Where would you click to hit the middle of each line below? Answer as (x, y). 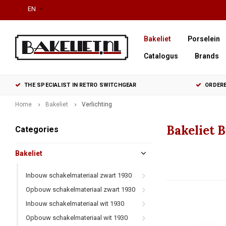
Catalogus (161, 56)
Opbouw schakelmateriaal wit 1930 (77, 218)
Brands (207, 56)
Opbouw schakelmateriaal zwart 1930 (80, 189)
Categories (37, 129)
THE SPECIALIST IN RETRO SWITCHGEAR (80, 85)
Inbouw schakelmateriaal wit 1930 (75, 204)
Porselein (204, 39)
